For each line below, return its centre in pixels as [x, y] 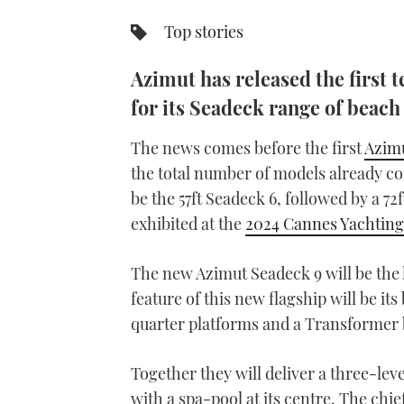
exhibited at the [188, 224]
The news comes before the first [248, 148]
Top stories [204, 32]
